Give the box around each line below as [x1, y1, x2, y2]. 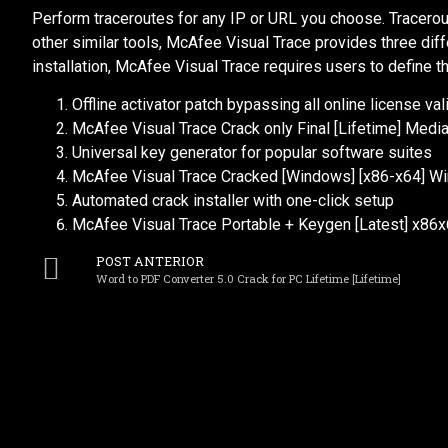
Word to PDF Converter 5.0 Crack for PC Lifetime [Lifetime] [96, 271, 401, 287]
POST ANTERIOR [96, 253, 204, 270]
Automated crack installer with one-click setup [72, 191, 394, 211]
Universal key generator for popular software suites [72, 143, 432, 163]
